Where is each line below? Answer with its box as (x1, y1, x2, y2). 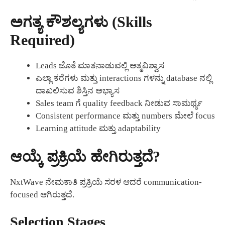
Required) (10, 32, 75, 49)
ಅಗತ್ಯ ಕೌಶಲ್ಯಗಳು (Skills (10, 14, 152, 31)
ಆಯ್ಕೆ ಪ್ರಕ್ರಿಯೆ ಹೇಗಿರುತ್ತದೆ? (10, 148, 160, 165)
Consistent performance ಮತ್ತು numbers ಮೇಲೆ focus (36, 111, 215, 121)
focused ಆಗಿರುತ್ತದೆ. (10, 189, 74, 199)
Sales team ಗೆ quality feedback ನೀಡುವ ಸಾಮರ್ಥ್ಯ (36, 98, 202, 108)
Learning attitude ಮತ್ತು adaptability (36, 124, 161, 134)
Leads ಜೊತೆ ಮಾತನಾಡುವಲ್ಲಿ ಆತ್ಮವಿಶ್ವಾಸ (36, 61, 164, 71)
